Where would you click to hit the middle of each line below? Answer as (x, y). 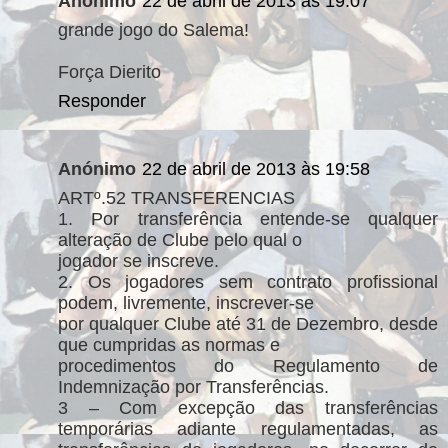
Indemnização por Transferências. (193, 386)
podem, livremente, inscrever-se (186, 302)
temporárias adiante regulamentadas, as (248, 428)
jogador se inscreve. (138, 260)
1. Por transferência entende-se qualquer (248, 218)
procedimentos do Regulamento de (248, 365)
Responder (102, 101)
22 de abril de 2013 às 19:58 (256, 168)
